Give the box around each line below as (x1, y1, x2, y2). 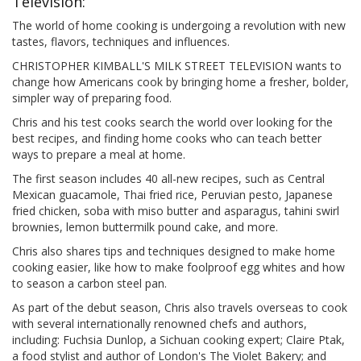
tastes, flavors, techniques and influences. (12, 34, 230, 50)
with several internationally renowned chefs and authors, (12, 316, 307, 332)
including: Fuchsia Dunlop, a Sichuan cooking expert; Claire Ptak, (12, 332, 345, 348)
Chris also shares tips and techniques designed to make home (12, 243, 335, 259)
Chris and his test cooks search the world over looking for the (12, 114, 333, 131)
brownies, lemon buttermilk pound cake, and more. (12, 219, 278, 235)
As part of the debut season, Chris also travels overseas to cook (12, 300, 347, 316)
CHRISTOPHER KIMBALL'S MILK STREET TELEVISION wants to (12, 58, 342, 74)
